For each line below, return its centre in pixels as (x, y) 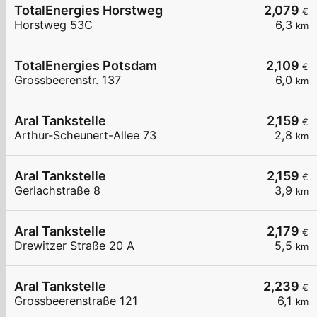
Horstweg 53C (53, 25)
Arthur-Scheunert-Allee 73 (85, 136)
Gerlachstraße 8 (57, 191)
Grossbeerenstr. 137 (68, 80)
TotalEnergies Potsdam (86, 66)
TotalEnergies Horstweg (88, 11)
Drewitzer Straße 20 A (74, 246)
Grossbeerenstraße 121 (76, 301)
